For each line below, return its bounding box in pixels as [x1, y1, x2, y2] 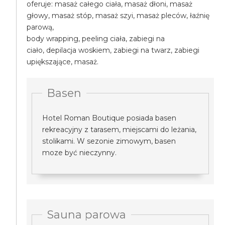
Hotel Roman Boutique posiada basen [42, 114, 177, 123]
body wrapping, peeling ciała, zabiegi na [27, 34, 165, 43]
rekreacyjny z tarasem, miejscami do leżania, [42, 125, 197, 134]
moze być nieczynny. [42, 148, 117, 157]
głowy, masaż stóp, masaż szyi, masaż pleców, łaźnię [27, 11, 210, 20]
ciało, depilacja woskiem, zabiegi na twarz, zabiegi [27, 46, 200, 55]
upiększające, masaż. [27, 57, 99, 66]
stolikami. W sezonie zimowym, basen [42, 137, 176, 146]
